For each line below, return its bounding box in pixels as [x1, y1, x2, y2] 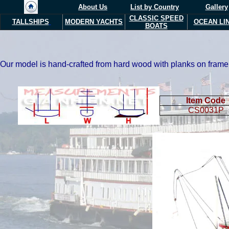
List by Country [130, 3, 179, 11]
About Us [78, 3, 107, 11]
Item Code [186, 96, 225, 105]
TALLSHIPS [12, 18, 49, 26]
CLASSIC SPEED [129, 14, 184, 22]
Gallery [205, 3, 228, 11]
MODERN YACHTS [65, 18, 123, 26]
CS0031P [188, 106, 224, 114]
